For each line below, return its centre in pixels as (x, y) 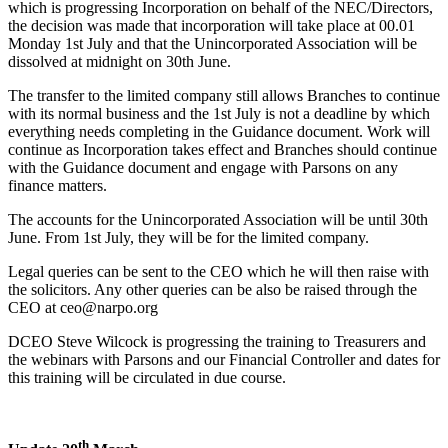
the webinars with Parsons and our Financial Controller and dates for (224, 359)
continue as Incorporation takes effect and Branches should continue (222, 149)
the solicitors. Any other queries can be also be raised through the (212, 289)
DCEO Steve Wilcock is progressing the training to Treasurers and (217, 341)
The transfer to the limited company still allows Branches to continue (224, 95)
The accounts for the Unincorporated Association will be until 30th (218, 219)
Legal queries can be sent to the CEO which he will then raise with (218, 271)
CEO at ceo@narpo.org (83, 307)
